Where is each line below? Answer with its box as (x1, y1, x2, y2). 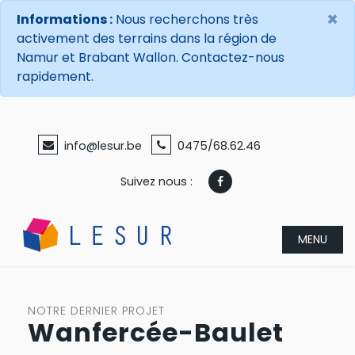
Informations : (17, 10, 113, 29)
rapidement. (17, 67, 94, 86)
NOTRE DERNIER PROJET (28, 302, 165, 319)
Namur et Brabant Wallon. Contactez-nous (17, 48, 284, 67)
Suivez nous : (120, 174, 193, 189)
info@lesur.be (64, 138, 142, 154)
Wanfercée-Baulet (28, 314, 284, 350)
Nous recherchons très (113, 10, 258, 29)
